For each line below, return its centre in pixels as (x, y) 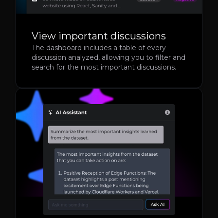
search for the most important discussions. (104, 67)
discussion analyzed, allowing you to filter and (109, 58)
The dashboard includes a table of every (99, 48)
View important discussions (99, 36)
